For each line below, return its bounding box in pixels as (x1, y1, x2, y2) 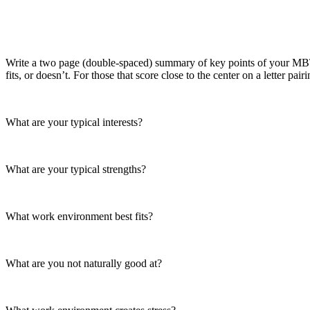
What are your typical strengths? (6, 163, 146, 175)
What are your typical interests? (6, 116, 143, 128)
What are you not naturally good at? (6, 257, 162, 269)
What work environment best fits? (6, 210, 153, 222)
